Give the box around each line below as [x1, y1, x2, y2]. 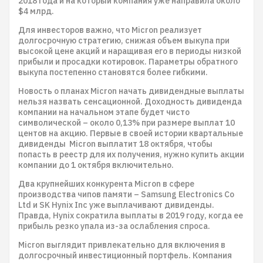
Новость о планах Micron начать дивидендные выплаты [18, 86, 244, 96]
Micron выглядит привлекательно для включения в [18, 240, 225, 250]
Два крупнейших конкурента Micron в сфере [18, 178, 194, 189]
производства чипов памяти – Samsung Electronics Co [18, 189, 234, 200]
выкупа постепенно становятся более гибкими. [18, 67, 208, 77]
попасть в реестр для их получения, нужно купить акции [18, 149, 244, 160]
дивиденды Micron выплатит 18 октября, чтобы [18, 139, 213, 149]
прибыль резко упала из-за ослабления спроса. [18, 221, 210, 231]
